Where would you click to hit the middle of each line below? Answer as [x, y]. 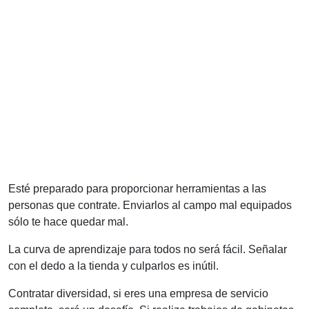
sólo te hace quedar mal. [68, 221]
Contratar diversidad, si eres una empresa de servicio [138, 293]
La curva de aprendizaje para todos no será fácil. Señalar [148, 249]
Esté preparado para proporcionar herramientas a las [137, 188]
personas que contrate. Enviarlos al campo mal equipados [150, 205]
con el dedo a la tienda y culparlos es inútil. [113, 266]
